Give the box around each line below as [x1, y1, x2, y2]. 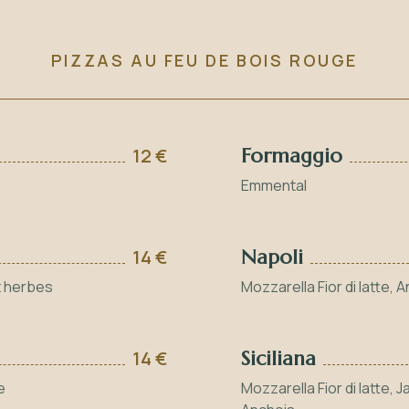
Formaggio [241, 143, 342, 168]
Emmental [241, 175, 307, 195]
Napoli [241, 245, 303, 269]
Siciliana [241, 346, 316, 371]
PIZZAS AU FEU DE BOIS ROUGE [50, 49, 359, 71]
